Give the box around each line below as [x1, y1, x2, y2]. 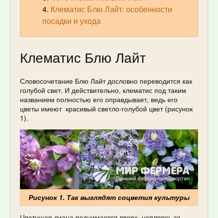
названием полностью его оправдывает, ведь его [20, 94, 178, 104]
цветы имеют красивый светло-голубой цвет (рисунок [20, 103, 193, 113]
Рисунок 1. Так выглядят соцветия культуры [28, 192, 190, 202]
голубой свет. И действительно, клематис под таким [20, 85, 186, 95]
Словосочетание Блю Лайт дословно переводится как [20, 75, 192, 86]
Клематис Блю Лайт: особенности [51, 3, 172, 15]
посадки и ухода [42, 15, 101, 27]
